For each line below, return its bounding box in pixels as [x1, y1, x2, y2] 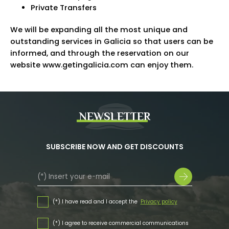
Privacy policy [140, 197, 177, 205]
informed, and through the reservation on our [10, 48, 189, 59]
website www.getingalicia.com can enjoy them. [10, 60, 193, 71]
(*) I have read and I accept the [52, 197, 139, 205]
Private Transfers [31, 3, 97, 13]
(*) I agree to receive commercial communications [52, 219, 189, 227]
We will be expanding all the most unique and [10, 25, 188, 35]
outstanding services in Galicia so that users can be [10, 36, 213, 47]
